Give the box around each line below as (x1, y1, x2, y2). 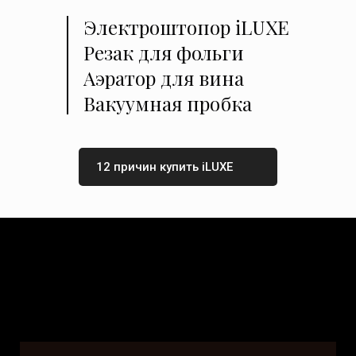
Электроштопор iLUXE (83, 14, 289, 41)
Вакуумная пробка (83, 91, 252, 117)
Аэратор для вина (83, 65, 244, 91)
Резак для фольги (83, 40, 244, 66)
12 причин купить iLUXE (96, 160, 233, 175)
